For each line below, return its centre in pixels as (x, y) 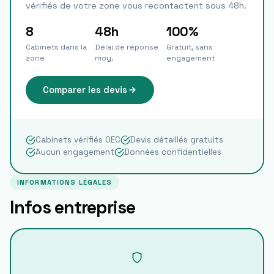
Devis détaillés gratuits (177, 140)
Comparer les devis (85, 90)
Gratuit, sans (190, 47)
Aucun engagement (75, 152)
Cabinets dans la (56, 47)
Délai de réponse (127, 47)
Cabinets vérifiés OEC (78, 140)
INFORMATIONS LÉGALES (65, 182)
